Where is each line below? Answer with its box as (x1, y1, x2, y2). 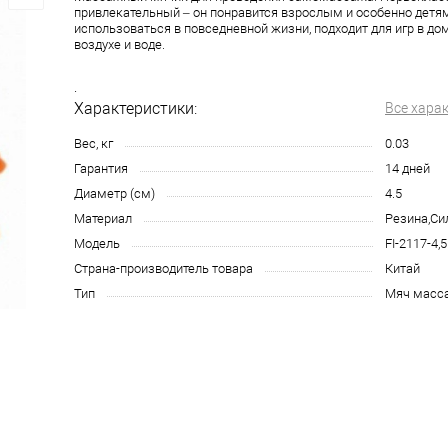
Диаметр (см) (74, 186, 155, 201)
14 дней (385, 161, 430, 176)
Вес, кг (74, 136, 113, 151)
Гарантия (74, 161, 128, 176)
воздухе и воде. (74, 37, 165, 52)
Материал (74, 211, 132, 226)
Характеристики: (74, 99, 197, 118)
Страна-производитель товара (74, 261, 253, 276)
